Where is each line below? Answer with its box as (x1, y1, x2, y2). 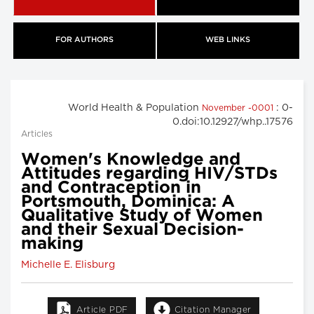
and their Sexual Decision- (21, 221, 244, 238)
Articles (21, 129, 53, 138)
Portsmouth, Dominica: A (21, 193, 235, 210)
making (21, 235, 83, 252)
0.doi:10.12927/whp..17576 (172, 116, 293, 127)
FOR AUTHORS (55, 36, 114, 44)
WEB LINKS (205, 36, 251, 44)
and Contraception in (21, 179, 201, 196)
